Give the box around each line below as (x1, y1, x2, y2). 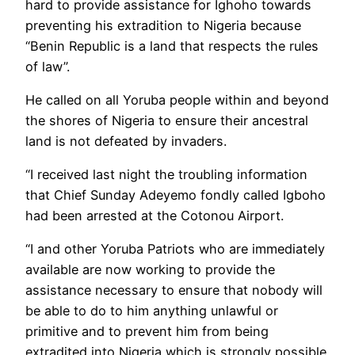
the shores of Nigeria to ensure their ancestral (25, 112, 308, 128)
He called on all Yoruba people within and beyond (25, 91, 329, 108)
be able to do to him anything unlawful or (25, 303, 278, 319)
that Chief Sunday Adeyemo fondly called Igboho (25, 187, 326, 204)
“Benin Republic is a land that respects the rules (25, 37, 319, 54)
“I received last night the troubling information (25, 166, 307, 183)
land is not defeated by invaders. (25, 132, 227, 149)
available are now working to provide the (25, 261, 275, 278)
